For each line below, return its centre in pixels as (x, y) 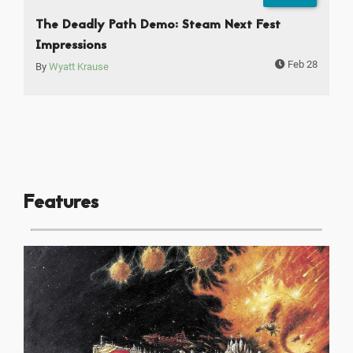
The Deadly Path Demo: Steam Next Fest (158, 26)
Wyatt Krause (79, 67)
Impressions (71, 46)
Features (61, 203)
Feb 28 (301, 65)
